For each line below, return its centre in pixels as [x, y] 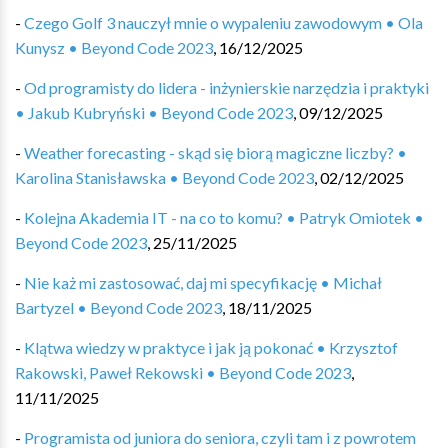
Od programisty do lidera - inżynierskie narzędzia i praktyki [226, 87]
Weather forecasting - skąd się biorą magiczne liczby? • [215, 152]
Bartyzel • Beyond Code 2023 [118, 307]
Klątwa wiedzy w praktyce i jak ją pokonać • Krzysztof [211, 347]
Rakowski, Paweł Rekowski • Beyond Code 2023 [183, 372]
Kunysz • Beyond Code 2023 [114, 47]
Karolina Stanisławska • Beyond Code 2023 [164, 177]
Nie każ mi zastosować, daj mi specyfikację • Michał [203, 282]
